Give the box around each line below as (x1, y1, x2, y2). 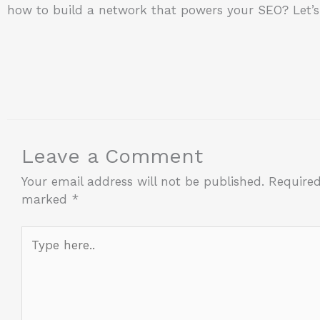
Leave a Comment (21, 144, 203, 168)
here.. (21, 245, 52, 260)
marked (21, 191, 71, 206)
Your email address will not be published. (21, 174, 264, 189)
